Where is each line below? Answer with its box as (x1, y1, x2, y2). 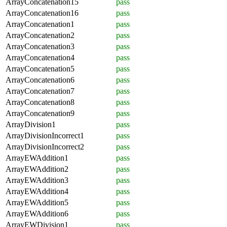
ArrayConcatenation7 (6, 86, 74, 95)
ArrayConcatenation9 (6, 108, 74, 118)
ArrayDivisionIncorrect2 (6, 142, 84, 151)
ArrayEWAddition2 (6, 164, 68, 173)
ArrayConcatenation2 (6, 30, 74, 40)
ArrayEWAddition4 (6, 186, 68, 196)
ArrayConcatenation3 (6, 42, 74, 51)
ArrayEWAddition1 (6, 153, 68, 162)
